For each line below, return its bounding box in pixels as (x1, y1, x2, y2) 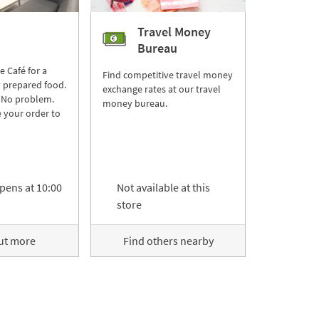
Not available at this (117, 180, 210, 194)
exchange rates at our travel (103, 83, 221, 95)
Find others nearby (122, 234, 214, 248)
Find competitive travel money (103, 68, 233, 81)
